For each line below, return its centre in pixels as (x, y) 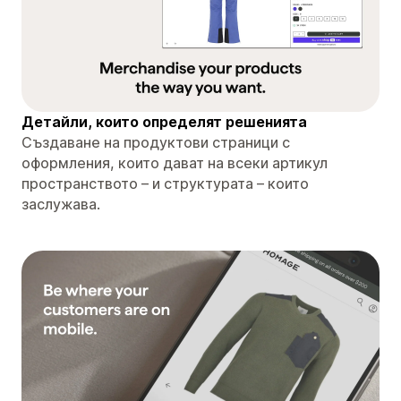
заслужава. (61, 204)
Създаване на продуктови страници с (156, 142)
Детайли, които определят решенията (164, 121)
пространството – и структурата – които (165, 183)
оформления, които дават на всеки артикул (175, 162)
